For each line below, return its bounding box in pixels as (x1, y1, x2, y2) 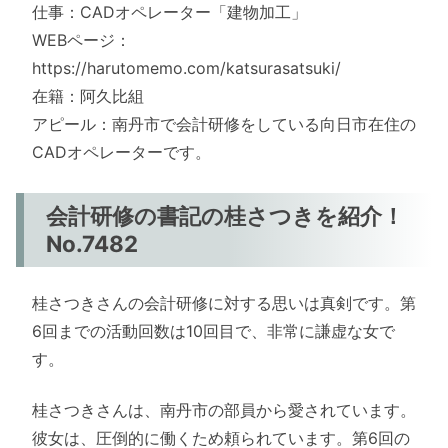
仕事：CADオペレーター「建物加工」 (32, 2, 307, 23)
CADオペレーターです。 (32, 142, 211, 163)
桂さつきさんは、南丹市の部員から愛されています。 (32, 399, 416, 420)
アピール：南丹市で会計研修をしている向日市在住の (32, 114, 416, 135)
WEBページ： (32, 30, 131, 51)
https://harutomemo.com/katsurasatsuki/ (32, 58, 341, 79)
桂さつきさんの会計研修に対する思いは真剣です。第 (32, 293, 416, 314)
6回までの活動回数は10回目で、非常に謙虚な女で (32, 321, 395, 342)
